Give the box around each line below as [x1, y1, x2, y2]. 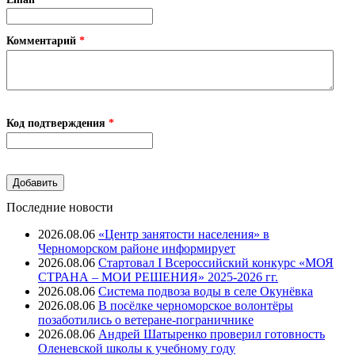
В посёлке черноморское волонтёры [98, 299, 293, 313]
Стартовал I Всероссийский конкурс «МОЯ [98, 256, 334, 270]
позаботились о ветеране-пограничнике [38, 313, 254, 327]
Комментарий [6, 34, 79, 48]
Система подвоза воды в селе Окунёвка [98, 284, 313, 299]
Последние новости [6, 200, 113, 215]
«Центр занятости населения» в [98, 227, 269, 242]
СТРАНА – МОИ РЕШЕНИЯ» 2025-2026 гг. [38, 270, 278, 284]
